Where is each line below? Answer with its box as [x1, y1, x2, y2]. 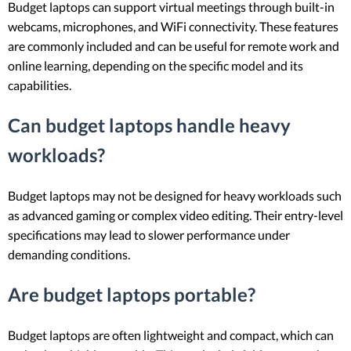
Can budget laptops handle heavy [8, 114, 291, 137]
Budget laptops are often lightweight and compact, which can [8, 327, 334, 342]
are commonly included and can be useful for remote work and [8, 38, 339, 54]
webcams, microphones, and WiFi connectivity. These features [8, 19, 338, 34]
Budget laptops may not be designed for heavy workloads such [8, 188, 342, 204]
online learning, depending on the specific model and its [8, 58, 303, 74]
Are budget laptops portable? [8, 283, 255, 306]
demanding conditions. [8, 247, 130, 262]
